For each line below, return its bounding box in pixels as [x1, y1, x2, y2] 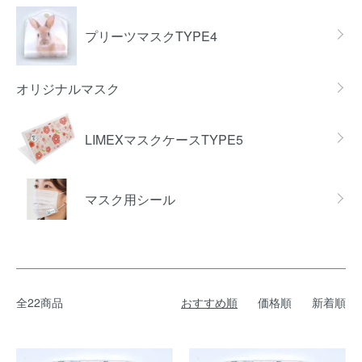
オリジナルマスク [16, 79, 120, 98]
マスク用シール [85, 190, 175, 209]
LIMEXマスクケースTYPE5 [85, 129, 243, 149]
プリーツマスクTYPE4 [85, 26, 217, 45]
